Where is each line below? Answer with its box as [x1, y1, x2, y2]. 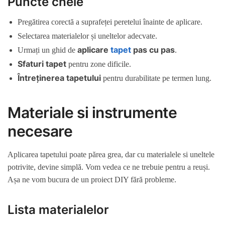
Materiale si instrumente [8, 103, 177, 122]
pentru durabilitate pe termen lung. [101, 73, 211, 82]
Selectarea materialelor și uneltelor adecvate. [18, 31, 157, 40]
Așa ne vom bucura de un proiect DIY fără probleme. [8, 175, 176, 184]
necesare [8, 122, 72, 141]
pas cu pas [131, 44, 175, 55]
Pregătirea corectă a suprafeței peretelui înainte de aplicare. [18, 17, 202, 26]
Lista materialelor [8, 202, 109, 217]
